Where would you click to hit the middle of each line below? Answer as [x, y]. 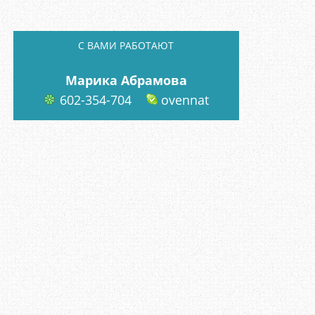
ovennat [183, 100]
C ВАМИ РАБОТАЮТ [126, 45]
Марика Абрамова [126, 80]
